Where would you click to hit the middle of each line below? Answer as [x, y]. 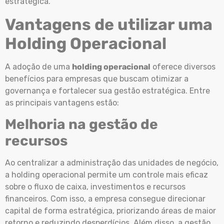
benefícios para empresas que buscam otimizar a [97, 78]
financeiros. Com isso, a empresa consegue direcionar [105, 199]
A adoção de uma [38, 66]
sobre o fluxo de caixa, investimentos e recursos [95, 187]
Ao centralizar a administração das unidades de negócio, [112, 163]
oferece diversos [183, 66]
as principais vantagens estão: [63, 102]
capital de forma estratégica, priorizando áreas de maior [110, 211]
